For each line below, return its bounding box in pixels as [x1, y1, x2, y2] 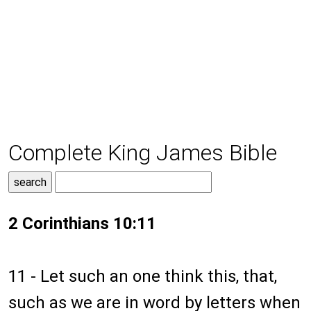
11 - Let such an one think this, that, [8, 267, 277, 287]
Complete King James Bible [8, 140, 277, 167]
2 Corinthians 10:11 [8, 214, 156, 234]
